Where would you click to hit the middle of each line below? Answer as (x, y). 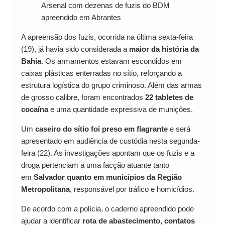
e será (179, 129)
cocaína (34, 109)
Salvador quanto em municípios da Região (107, 177)
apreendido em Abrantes (81, 17)
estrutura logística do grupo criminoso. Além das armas (111, 85)
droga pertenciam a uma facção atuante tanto (95, 165)
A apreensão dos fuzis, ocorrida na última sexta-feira (107, 37)
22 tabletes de (169, 97)
